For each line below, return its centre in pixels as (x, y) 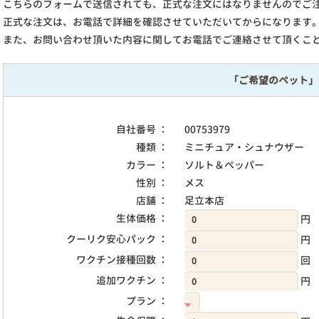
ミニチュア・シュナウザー (244, 147)
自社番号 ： (142, 129)
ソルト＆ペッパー (224, 165)
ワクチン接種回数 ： (122, 260)
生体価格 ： (142, 218)
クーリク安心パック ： (117, 239)
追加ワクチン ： (132, 280)
